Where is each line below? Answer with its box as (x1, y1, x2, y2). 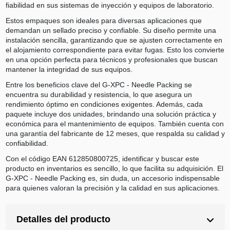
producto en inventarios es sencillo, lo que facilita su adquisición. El (5, 164, 223, 173)
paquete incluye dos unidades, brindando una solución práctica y (5, 109, 216, 118)
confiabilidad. (5, 139, 48, 147)
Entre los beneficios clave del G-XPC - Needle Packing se (5, 80, 192, 89)
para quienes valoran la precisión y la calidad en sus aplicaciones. (5, 184, 220, 193)
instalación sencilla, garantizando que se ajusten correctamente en (5, 35, 222, 44)
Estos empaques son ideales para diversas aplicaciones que (5, 16, 202, 25)
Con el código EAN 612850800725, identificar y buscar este (5, 155, 199, 163)
